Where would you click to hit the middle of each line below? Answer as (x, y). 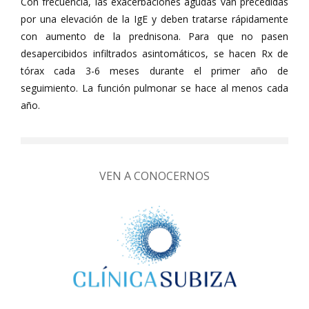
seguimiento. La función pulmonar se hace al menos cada (154, 88)
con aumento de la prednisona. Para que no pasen (154, 36)
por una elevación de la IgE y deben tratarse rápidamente (154, 19)
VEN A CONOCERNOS (154, 176)
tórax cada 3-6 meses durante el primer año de (154, 71)
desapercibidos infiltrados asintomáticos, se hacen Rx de (154, 53)
